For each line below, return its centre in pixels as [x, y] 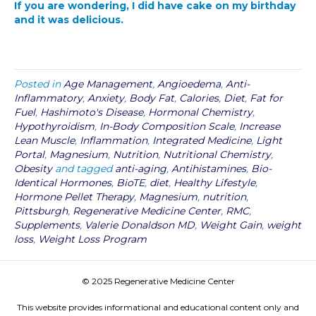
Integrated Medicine [202, 140]
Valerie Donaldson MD [140, 225]
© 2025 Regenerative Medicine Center [158, 281]
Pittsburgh [41, 211]
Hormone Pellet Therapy [74, 197]
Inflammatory [48, 98]
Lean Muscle [44, 140]
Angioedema [189, 84]
